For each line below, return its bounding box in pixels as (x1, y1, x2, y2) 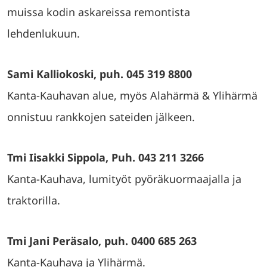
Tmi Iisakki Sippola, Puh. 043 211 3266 (7, 150, 204, 164)
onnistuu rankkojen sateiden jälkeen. (7, 110, 195, 124)
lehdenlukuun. (7, 26, 80, 41)
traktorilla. (7, 193, 60, 207)
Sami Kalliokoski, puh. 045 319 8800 (7, 67, 192, 81)
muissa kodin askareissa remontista (7, 5, 190, 19)
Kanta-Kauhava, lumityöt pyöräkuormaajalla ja (7, 172, 241, 186)
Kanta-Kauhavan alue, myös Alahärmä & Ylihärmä (7, 88, 257, 103)
